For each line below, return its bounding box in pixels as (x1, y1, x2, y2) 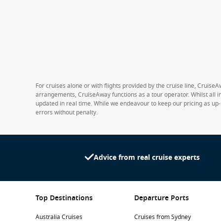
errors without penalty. (36, 108, 98, 117)
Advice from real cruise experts (93, 152, 200, 163)
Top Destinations (36, 192, 93, 203)
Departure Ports (134, 192, 189, 203)
